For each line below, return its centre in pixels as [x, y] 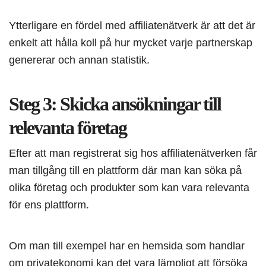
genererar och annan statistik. [79, 60]
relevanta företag [68, 128]
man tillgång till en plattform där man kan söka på [125, 170]
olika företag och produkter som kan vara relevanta [129, 188]
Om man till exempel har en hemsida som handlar [127, 246]
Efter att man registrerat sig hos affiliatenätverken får [133, 153]
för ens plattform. [49, 205]
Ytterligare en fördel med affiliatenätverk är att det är [132, 26]
